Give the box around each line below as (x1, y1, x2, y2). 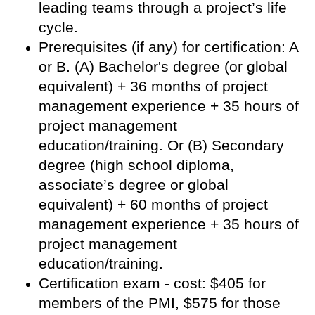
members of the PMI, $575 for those (39, 294, 281, 311)
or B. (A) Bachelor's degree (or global (39, 58, 288, 75)
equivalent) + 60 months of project (39, 195, 268, 212)
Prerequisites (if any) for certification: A (39, 38, 298, 55)
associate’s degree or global (39, 176, 229, 193)
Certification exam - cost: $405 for (39, 274, 266, 291)
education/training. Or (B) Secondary (39, 136, 284, 153)
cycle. (39, 18, 78, 35)
